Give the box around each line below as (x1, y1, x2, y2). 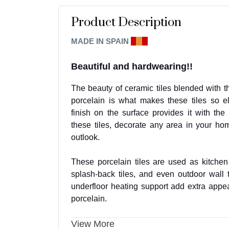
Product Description (71, 14, 181, 30)
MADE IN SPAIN (71, 36, 131, 45)
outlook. (71, 132, 100, 142)
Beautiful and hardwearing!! (71, 61, 193, 72)
